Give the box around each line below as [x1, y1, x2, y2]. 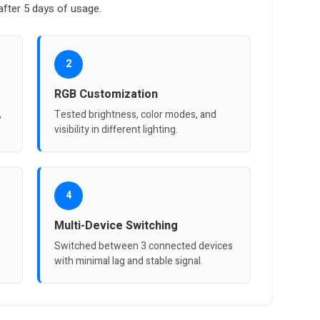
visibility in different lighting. [54, 121, 179, 137]
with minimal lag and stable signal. [54, 253, 204, 269]
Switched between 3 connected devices [54, 238, 234, 254]
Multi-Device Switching [54, 216, 179, 234]
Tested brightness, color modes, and [54, 106, 217, 122]
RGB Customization [54, 85, 159, 103]
